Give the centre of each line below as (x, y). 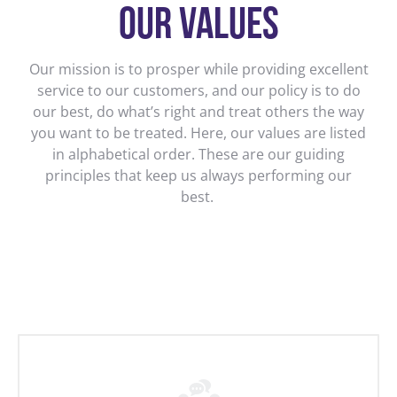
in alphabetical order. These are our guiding (198, 154)
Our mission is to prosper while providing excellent (198, 69)
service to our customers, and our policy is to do (198, 90)
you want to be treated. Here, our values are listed (198, 133)
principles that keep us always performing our (198, 175)
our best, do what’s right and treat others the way (198, 112)
